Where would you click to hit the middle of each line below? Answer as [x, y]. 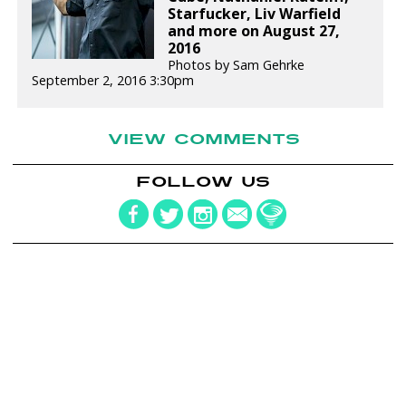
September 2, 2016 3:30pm [113, 80]
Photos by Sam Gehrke [237, 64]
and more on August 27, [254, 30]
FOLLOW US [203, 182]
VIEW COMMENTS [204, 139]
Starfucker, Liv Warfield [255, 13]
